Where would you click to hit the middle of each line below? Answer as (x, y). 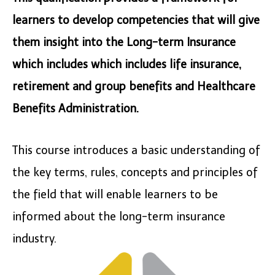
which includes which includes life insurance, (127, 64)
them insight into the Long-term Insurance (124, 42)
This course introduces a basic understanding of (136, 150)
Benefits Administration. (76, 108)
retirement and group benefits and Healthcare (134, 86)
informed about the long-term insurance (119, 216)
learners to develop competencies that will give (136, 20)
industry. (34, 238)
